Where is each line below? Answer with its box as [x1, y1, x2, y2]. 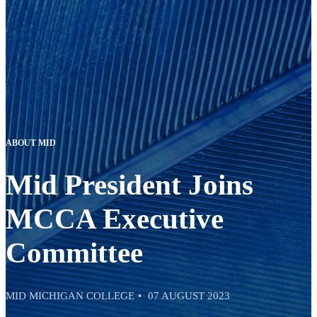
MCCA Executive [6, 202, 224, 236]
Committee [6, 236, 143, 270]
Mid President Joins [6, 168, 253, 202]
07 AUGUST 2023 [148, 289, 230, 301]
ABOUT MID [6, 137, 56, 148]
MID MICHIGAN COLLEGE [6, 289, 134, 301]
